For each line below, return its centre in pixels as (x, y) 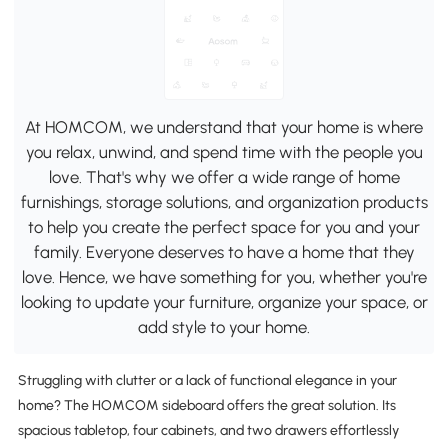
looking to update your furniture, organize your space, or (224, 301)
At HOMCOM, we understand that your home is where (224, 126)
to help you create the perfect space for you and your (224, 226)
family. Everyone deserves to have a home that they (224, 251)
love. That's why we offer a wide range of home (224, 176)
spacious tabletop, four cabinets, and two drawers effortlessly (208, 431)
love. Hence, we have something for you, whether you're (224, 276)
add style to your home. (224, 326)
